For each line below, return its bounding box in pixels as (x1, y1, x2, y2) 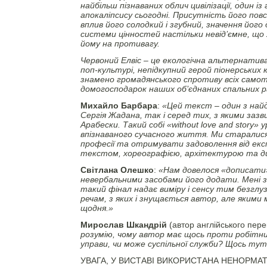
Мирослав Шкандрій (80, 220, 167, 229)
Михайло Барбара (80, 101, 157, 110)
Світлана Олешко (80, 165, 154, 175)
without (171, 120, 198, 129)
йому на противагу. (80, 39, 160, 48)
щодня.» (80, 203, 113, 213)
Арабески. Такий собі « (80, 120, 172, 129)
